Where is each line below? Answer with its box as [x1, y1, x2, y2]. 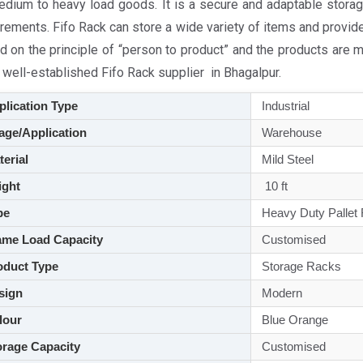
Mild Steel [258, 152, 314, 166]
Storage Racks [258, 259, 341, 273]
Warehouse [258, 126, 322, 139]
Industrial [258, 99, 310, 113]
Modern [258, 286, 302, 300]
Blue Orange [258, 313, 328, 327]
